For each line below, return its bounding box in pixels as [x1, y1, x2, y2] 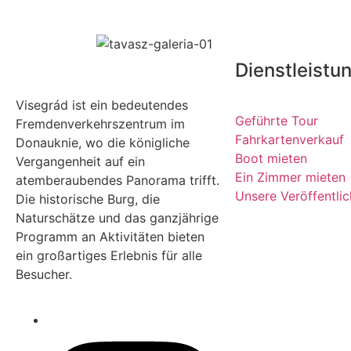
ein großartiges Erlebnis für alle [16, 248, 202, 263]
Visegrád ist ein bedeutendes [16, 97, 188, 113]
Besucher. [16, 266, 72, 282]
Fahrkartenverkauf [235, 132, 344, 147]
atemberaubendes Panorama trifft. [16, 172, 219, 188]
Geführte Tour [235, 113, 318, 128]
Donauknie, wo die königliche [16, 135, 190, 150]
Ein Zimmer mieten [235, 169, 346, 185]
